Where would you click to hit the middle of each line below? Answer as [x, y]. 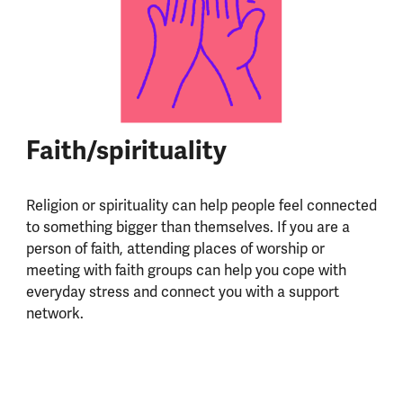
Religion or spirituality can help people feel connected [201, 206]
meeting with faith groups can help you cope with [186, 271]
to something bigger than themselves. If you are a [188, 228]
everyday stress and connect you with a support [182, 292]
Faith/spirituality [131, 151]
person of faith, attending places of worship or [175, 249]
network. [58, 314]
